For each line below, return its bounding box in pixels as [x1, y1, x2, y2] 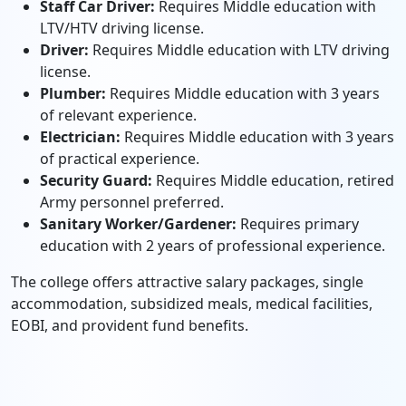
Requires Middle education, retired [152, 170, 394, 190]
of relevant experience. [40, 105, 197, 125]
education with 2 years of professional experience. [40, 236, 385, 256]
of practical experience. [40, 149, 199, 169]
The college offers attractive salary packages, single [11, 272, 363, 292]
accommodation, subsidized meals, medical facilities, [11, 294, 372, 314]
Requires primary [237, 214, 359, 234]
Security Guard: [40, 170, 152, 190]
